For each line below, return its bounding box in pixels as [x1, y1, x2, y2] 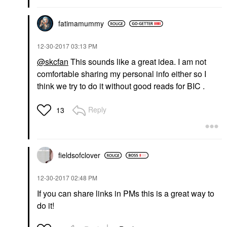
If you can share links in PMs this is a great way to [37, 187, 214, 200]
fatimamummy [58, 18, 104, 29]
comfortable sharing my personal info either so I [37, 68, 206, 80]
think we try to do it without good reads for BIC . [37, 80, 205, 92]
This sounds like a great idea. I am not [68, 56, 206, 68]
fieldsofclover [58, 150, 100, 161]
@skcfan [37, 56, 68, 68]
